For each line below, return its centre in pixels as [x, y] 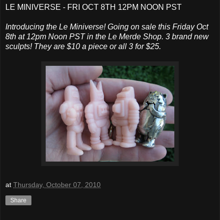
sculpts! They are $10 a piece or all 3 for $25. [83, 47]
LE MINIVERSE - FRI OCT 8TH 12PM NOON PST [94, 7]
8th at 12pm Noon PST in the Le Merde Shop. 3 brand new [107, 37]
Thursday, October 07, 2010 [57, 184]
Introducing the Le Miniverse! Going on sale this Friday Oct [107, 27]
